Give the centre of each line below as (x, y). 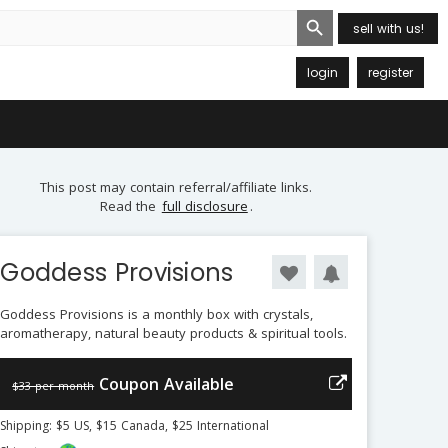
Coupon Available (167, 384)
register (390, 72)
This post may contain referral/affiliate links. (176, 187)
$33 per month (53, 385)
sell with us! (388, 28)
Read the (129, 206)
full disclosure (204, 206)
